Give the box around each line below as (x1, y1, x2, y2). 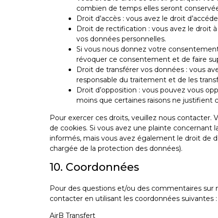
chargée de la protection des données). (50, 144, 182, 153)
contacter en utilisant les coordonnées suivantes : (50, 194, 217, 203)
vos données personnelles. (76, 34, 166, 43)
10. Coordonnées (50, 160, 139, 174)
